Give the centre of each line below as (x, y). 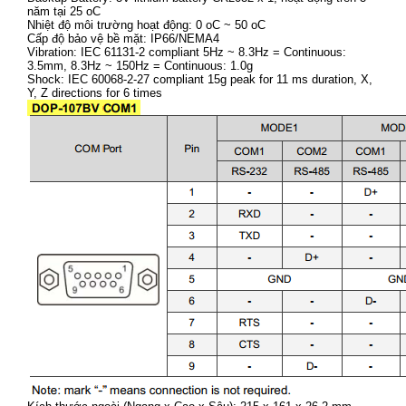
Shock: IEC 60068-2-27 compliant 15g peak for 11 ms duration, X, (200, 79)
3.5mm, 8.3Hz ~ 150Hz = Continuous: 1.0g (142, 66)
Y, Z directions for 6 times (95, 93)
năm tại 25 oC (66, 11)
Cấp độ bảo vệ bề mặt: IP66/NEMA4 (123, 39)
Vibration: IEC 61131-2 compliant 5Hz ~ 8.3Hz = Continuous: (187, 52)
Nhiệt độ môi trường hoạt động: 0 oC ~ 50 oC (146, 25)
